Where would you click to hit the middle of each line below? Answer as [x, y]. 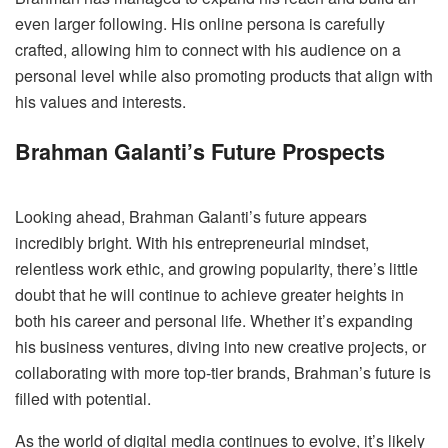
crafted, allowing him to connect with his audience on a [208, 49]
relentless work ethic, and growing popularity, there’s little [216, 268]
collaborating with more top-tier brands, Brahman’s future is [223, 372]
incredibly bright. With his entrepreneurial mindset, [192, 242]
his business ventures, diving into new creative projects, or [220, 346]
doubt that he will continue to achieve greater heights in [209, 294]
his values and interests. [100, 101]
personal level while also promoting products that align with [224, 75]
